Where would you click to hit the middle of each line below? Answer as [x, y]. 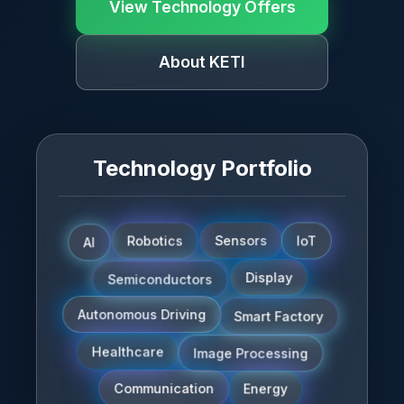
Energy [270, 391]
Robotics [159, 243]
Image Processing [254, 351]
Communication [164, 390]
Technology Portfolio [202, 168]
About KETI [202, 62]
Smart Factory [282, 314]
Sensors [241, 242]
